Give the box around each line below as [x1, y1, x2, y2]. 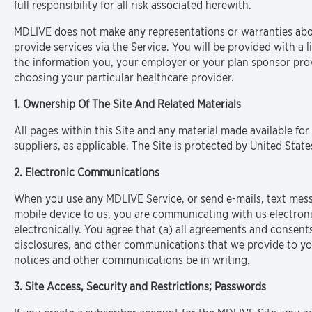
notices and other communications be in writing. [14, 253, 250, 267]
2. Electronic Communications [14, 166, 159, 179]
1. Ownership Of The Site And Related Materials [14, 97, 241, 111]
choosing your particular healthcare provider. [14, 71, 234, 84]
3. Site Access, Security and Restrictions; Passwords [14, 280, 266, 293]
